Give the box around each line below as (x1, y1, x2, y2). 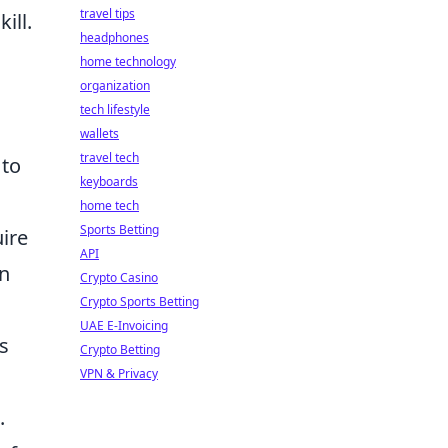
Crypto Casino (80, 269, 158, 286)
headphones (80, 29, 149, 46)
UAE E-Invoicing (80, 317, 168, 334)
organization (80, 77, 150, 94)
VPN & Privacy (80, 365, 158, 382)
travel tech (80, 149, 139, 166)
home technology (80, 53, 176, 70)
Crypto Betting (80, 341, 160, 358)
